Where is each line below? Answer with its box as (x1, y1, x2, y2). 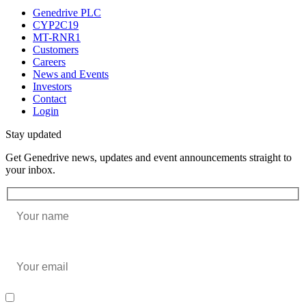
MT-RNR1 (33, 31, 81, 44)
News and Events (33, 68, 109, 81)
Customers (33, 44, 79, 56)
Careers (33, 56, 66, 68)
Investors (33, 81, 72, 93)
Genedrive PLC (33, 7, 101, 19)
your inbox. (5, 164, 55, 176)
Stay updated (5, 128, 61, 141)
